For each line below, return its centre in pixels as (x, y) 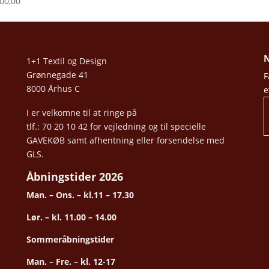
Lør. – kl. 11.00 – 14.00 (71, 217)
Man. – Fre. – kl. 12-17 (71, 262)
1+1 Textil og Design (66, 61)
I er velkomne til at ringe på (81, 112)
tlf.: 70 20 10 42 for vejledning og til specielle (116, 126)
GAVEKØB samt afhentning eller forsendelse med (125, 140)
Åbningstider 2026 (74, 177)
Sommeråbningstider (70, 240)
